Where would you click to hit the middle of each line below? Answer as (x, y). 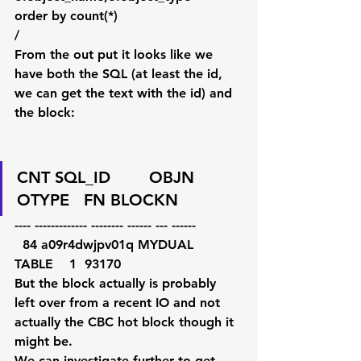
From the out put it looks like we (116, 54)
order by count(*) (66, 16)
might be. (44, 341)
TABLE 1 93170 (68, 264)
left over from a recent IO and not (119, 303)
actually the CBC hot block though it (126, 322)
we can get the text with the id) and (125, 93)
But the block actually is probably (117, 283)
